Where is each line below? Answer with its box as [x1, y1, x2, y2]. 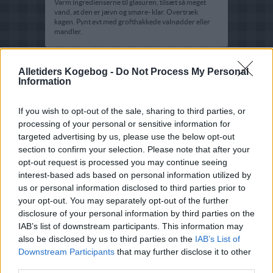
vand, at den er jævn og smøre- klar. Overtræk [54, 8, 198, 16]
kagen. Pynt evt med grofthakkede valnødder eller [54, 18, 210, 26]
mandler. [54, 27, 82, 35]
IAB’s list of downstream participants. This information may [18, 221, 243, 231]
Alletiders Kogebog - [18, 66, 116, 77]
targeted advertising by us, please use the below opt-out [18, 132, 235, 141]
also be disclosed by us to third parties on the [18, 234, 195, 244]
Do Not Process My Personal [116, 66, 249, 77]
